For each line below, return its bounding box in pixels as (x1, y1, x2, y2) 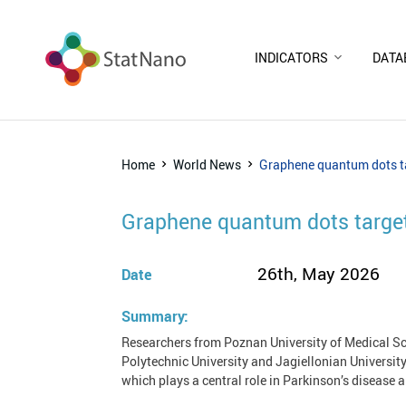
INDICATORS (255, 48, 328, 66)
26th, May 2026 (257, 261, 381, 285)
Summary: (121, 305, 189, 326)
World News (173, 155, 242, 173)
